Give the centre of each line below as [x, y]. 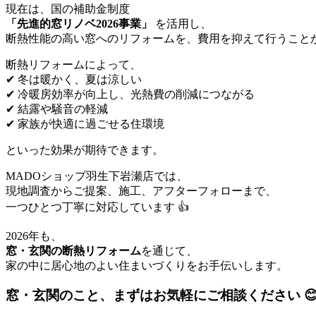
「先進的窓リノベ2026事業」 [79, 23]
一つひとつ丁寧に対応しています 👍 [97, 207]
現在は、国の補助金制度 [68, 8]
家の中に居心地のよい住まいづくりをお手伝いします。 [147, 265]
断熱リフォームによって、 [73, 64]
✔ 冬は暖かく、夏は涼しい [74, 79]
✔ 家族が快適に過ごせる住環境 [85, 123]
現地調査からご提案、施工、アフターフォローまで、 [141, 190]
